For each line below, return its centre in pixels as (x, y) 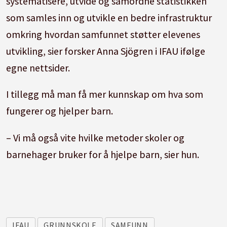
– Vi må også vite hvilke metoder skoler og (96, 138)
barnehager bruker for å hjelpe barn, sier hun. (103, 155)
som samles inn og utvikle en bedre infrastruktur (109, 17)
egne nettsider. (38, 67)
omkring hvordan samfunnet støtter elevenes (103, 34)
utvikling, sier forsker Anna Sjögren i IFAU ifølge (106, 51)
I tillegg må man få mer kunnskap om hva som (105, 94)
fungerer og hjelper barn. (60, 111)
